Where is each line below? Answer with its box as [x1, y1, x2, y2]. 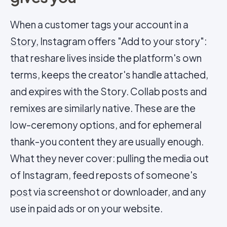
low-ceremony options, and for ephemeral [10, 119, 202, 131]
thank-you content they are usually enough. [10, 135, 204, 147]
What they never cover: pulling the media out [10, 152, 209, 164]
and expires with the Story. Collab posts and [10, 85, 207, 97]
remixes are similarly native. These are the [10, 102, 196, 114]
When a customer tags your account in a [10, 18, 188, 30]
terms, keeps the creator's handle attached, [10, 68, 208, 81]
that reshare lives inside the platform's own [10, 52, 202, 64]
